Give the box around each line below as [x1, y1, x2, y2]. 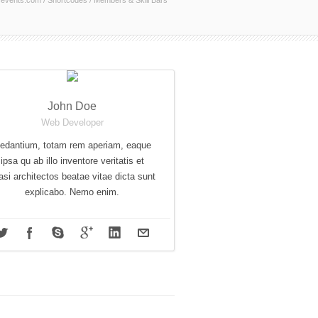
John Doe [48, 100, 97, 112]
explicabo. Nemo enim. [25, 187, 120, 197]
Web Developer [40, 117, 104, 128]
